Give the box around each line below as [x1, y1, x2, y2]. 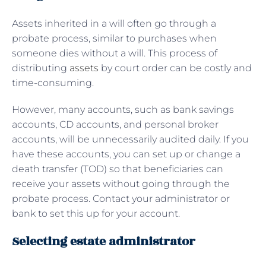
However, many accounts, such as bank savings [12, 103, 234, 115]
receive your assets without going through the [12, 178, 230, 189]
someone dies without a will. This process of [12, 47, 217, 59]
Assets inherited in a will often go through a [12, 17, 216, 29]
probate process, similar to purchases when [12, 32, 217, 44]
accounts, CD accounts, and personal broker [12, 118, 218, 130]
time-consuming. [12, 77, 96, 88]
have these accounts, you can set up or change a [12, 148, 240, 160]
